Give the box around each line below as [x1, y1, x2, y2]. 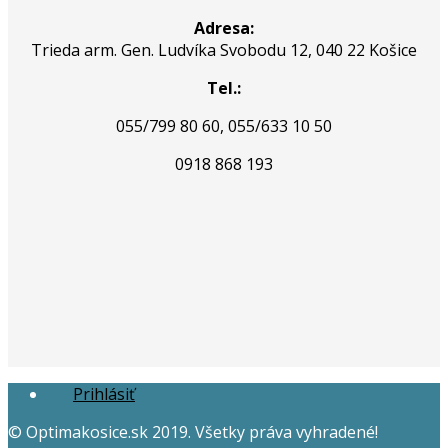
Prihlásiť [73, 382, 135, 405]
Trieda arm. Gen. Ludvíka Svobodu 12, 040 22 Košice [31, 38, 417, 61]
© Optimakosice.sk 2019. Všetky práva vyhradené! [8, 420, 378, 443]
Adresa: [194, 16, 254, 39]
